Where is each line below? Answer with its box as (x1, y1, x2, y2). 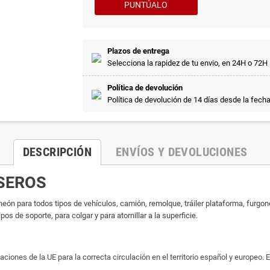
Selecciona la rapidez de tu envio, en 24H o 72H (107, 58, 268, 68)
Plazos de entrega (107, 46, 169, 56)
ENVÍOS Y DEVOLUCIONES (116, 145, 248, 160)
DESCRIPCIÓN (22, 145, 92, 160)
